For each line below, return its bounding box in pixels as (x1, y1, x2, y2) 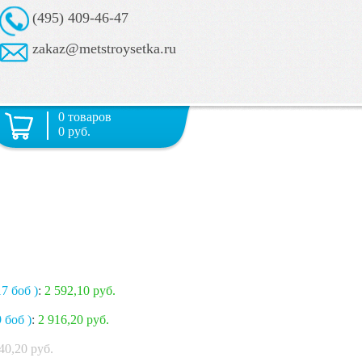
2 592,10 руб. (44, 284, 116, 298)
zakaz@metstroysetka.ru (32, 40, 176, 57)
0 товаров (58, 110, 112, 124)
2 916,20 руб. (38, 313, 109, 327)
